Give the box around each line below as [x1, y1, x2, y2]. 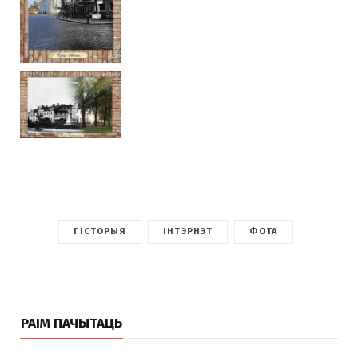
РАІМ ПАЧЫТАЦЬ [21, 314, 122, 332]
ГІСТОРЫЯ [74, 225, 127, 237]
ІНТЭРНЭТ [163, 225, 213, 237]
